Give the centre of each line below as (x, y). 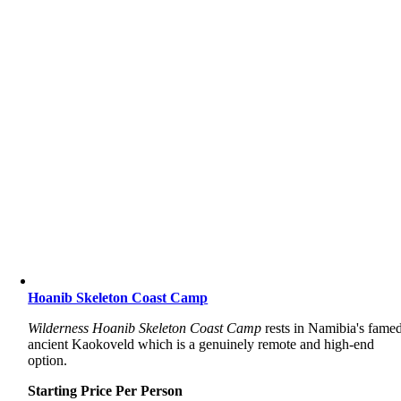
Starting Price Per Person (106, 391)
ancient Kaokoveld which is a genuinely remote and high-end (201, 344)
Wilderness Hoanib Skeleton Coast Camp (145, 328)
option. (48, 360)
